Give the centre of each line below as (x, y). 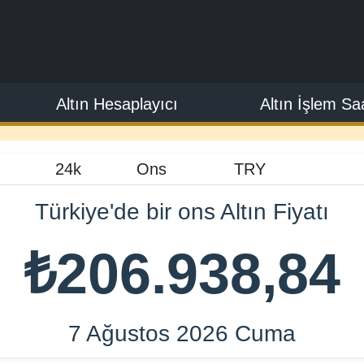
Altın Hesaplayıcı (117, 104)
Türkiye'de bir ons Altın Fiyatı (182, 211)
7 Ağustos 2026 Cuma (182, 333)
